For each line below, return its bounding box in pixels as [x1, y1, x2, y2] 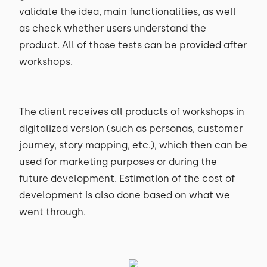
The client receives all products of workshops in [19, 106, 244, 117]
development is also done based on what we [19, 190, 230, 201]
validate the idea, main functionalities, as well [19, 6, 236, 17]
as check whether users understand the [19, 23, 206, 34]
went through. [19, 206, 86, 218]
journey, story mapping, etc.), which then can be [19, 139, 247, 151]
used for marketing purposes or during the [19, 156, 217, 167]
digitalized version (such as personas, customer [19, 123, 243, 134]
